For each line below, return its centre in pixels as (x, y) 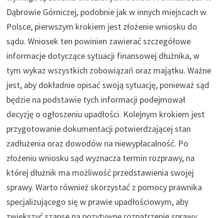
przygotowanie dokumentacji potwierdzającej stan (98, 129)
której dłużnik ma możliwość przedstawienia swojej (100, 173)
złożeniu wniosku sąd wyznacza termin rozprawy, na (100, 158)
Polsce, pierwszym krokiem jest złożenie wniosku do (101, 27)
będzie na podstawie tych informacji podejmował (96, 100)
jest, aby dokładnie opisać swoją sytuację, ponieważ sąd (108, 85)
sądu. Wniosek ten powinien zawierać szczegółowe (98, 41)
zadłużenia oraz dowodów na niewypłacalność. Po (97, 144)
